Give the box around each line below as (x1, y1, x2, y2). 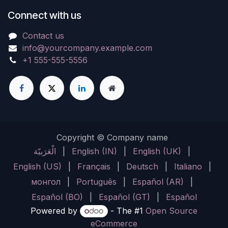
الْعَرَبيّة (34, 146, 56, 156)
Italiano (174, 161, 202, 172)
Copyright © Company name (56, 132, 168, 142)
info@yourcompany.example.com (22, 42, 152, 53)
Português (76, 176, 117, 187)
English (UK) (133, 146, 181, 156)
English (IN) (72, 146, 117, 156)
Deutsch (126, 161, 158, 172)
